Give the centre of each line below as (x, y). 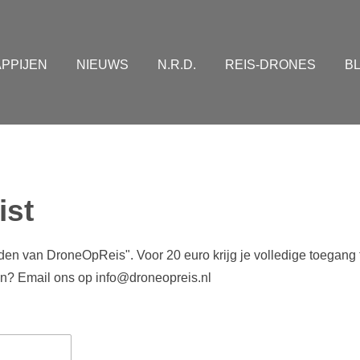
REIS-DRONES (270, 65)
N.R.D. (177, 65)
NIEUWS (102, 65)
